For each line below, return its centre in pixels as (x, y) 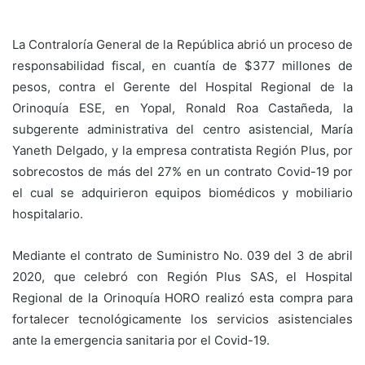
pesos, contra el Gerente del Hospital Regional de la (182, 87)
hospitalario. (48, 214)
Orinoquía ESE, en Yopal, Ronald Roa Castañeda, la (182, 108)
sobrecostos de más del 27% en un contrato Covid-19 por (182, 172)
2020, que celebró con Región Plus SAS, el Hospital (182, 277)
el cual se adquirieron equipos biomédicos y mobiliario (182, 193)
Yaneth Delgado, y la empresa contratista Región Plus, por (182, 150)
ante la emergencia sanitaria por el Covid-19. (141, 340)
